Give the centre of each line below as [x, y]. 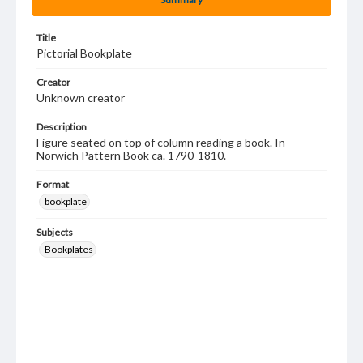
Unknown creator [81, 98]
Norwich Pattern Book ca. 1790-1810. [131, 155]
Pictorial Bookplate [84, 53]
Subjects [55, 232]
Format [53, 184]
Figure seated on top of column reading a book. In [161, 142]
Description [62, 127]
